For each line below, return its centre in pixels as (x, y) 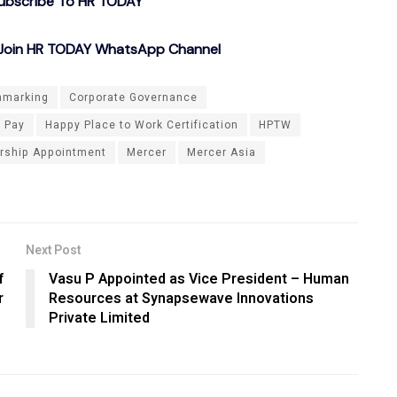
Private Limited (99, 318)
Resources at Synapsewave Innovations (181, 298)
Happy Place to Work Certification (142, 125)
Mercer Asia (222, 153)
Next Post (53, 250)
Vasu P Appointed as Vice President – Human (199, 279)
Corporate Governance (133, 98)
